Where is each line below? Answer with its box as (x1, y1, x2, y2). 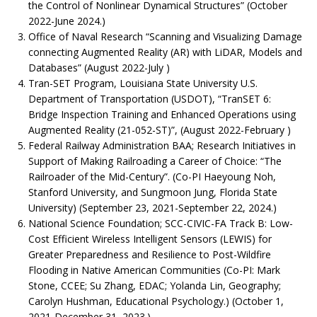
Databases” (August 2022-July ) (28, 60, 170, 74)
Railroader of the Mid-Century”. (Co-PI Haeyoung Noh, (28, 169, 276, 183)
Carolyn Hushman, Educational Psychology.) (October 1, (28, 294, 284, 308)
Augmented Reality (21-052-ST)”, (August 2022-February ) (28, 122, 291, 137)
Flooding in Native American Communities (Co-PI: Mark (28, 263, 280, 277)
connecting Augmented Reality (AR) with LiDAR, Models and (28, 45, 302, 59)
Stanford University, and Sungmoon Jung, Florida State (28, 185, 277, 199)
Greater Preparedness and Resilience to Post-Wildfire (28, 247, 271, 261)
